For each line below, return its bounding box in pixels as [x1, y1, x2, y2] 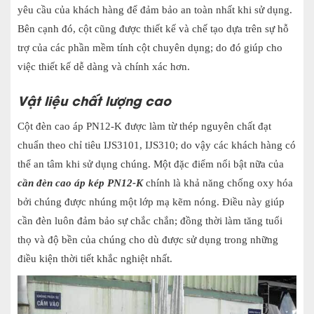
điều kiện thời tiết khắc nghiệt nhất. [18, 252, 172, 264]
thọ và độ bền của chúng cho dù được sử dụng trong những [18, 233, 278, 245]
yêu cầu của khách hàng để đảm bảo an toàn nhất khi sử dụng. [18, 4, 292, 15]
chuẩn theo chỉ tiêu [18, 139, 104, 151]
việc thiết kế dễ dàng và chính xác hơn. [18, 60, 190, 72]
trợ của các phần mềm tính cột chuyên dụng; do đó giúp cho [18, 41, 282, 53]
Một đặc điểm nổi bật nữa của [153, 158, 284, 170]
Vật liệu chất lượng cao [18, 90, 171, 109]
